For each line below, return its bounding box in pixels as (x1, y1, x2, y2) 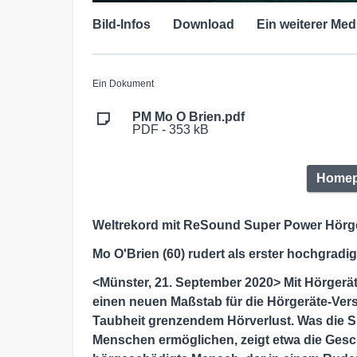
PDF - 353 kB (132, 122, 209, 136)
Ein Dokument (92, 77, 154, 89)
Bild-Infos (92, 17, 151, 31)
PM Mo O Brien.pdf (132, 109, 245, 124)
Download (173, 17, 234, 31)
